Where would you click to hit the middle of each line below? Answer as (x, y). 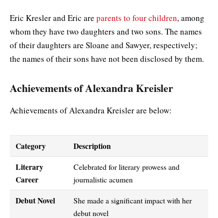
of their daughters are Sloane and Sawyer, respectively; (104, 45)
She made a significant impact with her (132, 200)
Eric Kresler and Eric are (53, 18)
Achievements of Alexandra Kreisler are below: (92, 110)
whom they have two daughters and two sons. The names (106, 32)
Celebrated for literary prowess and (126, 167)
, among (191, 18)
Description (92, 146)
